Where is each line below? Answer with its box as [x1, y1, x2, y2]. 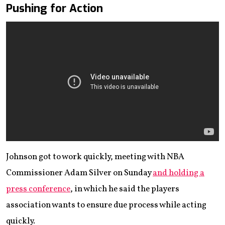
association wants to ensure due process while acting [6, 199, 206, 211]
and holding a [153, 167, 204, 179]
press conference [6, 183, 70, 195]
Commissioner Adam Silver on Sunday [6, 167, 153, 179]
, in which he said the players [70, 183, 179, 195]
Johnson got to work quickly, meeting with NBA [6, 151, 184, 163]
